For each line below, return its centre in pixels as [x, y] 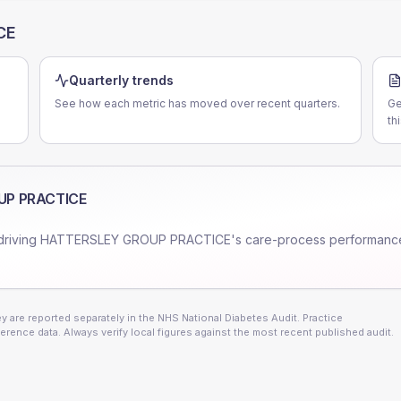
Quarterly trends [121, 80]
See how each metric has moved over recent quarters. [197, 103]
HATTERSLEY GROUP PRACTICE [136, 239]
